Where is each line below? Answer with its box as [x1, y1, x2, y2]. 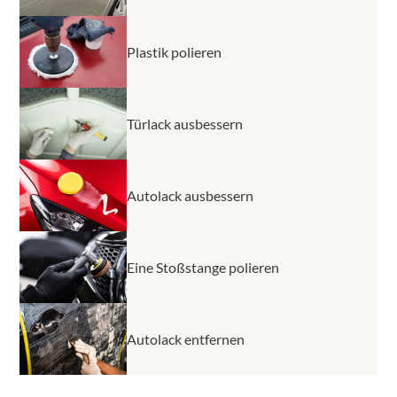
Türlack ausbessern [127, 114, 243, 132]
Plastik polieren [127, 43, 222, 60]
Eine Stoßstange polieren [127, 258, 279, 276]
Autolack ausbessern [127, 186, 253, 204]
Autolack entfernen [127, 330, 245, 347]
